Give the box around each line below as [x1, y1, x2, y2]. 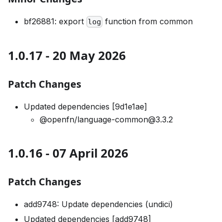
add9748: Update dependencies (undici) [24, 199, 173, 210]
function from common [103, 16, 193, 26]
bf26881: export [24, 16, 86, 26]
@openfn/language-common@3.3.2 [40, 114, 173, 125]
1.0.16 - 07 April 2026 [8, 145, 128, 162]
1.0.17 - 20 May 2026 [8, 47, 126, 64]
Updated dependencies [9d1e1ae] [24, 102, 147, 112]
